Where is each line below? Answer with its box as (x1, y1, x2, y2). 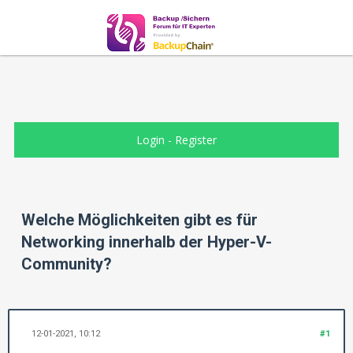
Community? (21, 255, 112, 274)
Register (174, 132, 217, 147)
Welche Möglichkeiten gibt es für (21, 210, 258, 230)
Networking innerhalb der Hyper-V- (21, 232, 272, 252)
